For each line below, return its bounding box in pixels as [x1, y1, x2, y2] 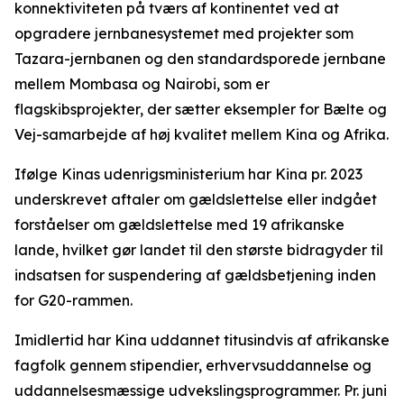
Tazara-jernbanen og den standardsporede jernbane [14, 50, 386, 68]
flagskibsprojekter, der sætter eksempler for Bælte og [14, 100, 387, 118]
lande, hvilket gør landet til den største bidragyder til [14, 241, 383, 259]
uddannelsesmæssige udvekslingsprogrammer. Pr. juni [14, 381, 387, 399]
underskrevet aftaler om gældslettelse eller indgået [14, 190, 377, 208]
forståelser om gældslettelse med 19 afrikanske [14, 216, 344, 234]
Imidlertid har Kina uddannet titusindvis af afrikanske [14, 331, 390, 349]
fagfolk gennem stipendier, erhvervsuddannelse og [14, 356, 372, 374]
